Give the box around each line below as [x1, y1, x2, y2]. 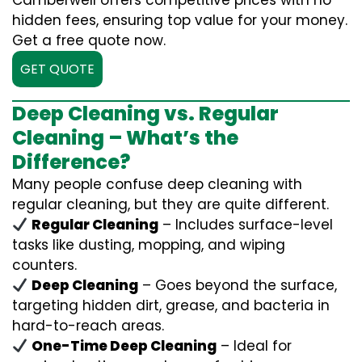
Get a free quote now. [12, 31, 166, 50]
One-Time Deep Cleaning [32, 336, 217, 356]
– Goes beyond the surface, [138, 276, 338, 295]
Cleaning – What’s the [12, 124, 238, 151]
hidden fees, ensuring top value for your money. [12, 11, 347, 30]
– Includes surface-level [158, 215, 334, 234]
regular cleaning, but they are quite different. [12, 195, 329, 214]
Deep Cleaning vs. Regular [12, 100, 279, 127]
